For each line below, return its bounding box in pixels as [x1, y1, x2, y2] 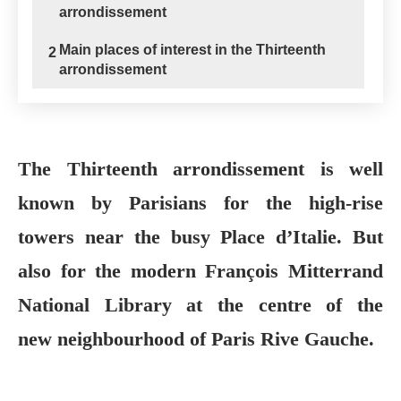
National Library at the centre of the [18, 294, 383, 317]
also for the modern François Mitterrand [18, 260, 383, 283]
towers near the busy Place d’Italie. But [18, 226, 383, 249]
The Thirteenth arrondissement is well [18, 158, 383, 181]
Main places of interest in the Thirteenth [59, 42, 326, 58]
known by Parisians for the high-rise [18, 192, 383, 215]
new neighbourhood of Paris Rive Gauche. [18, 328, 374, 351]
